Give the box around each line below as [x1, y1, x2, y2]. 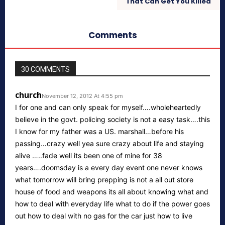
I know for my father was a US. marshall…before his [15, 127, 184, 136]
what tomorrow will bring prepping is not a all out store [15, 175, 193, 184]
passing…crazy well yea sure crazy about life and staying [15, 139, 204, 148]
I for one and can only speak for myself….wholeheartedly [15, 102, 201, 111]
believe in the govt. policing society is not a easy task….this [15, 115, 210, 124]
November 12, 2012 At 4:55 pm [42, 92, 123, 99]
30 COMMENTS [21, 65, 70, 73]
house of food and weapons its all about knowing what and [15, 187, 208, 196]
